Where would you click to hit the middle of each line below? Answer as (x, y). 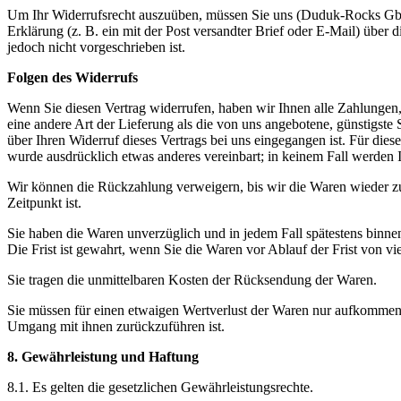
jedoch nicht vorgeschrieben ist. (96, 47)
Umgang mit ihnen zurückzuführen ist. (116, 327)
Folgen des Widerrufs (73, 78)
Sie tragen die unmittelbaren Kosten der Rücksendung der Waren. (192, 280)
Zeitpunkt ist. (44, 203)
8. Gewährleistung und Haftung (103, 357)
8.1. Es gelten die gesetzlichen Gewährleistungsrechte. (160, 388)
